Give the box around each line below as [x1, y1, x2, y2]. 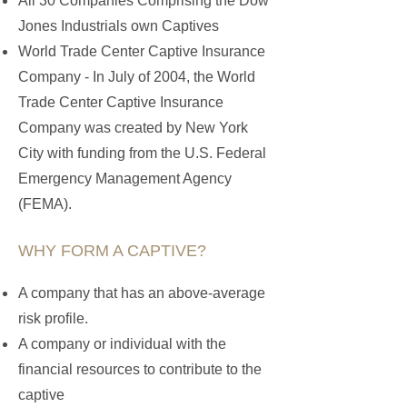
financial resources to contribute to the [18, 362, 262, 377]
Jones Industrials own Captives [18, 18, 219, 34]
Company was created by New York [18, 120, 248, 135]
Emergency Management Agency [18, 171, 232, 186]
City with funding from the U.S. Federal [18, 145, 266, 161]
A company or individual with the [18, 336, 226, 352]
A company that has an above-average [18, 285, 265, 301]
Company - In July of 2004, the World [18, 69, 255, 84]
